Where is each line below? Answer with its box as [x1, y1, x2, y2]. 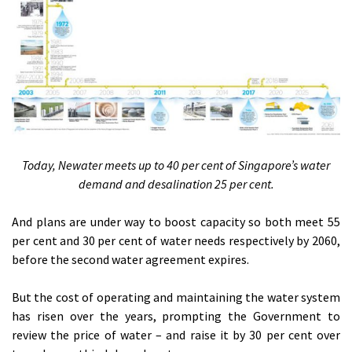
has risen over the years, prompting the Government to [12, 308, 340, 324]
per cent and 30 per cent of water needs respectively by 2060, [12, 233, 340, 249]
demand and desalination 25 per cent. [78, 176, 274, 192]
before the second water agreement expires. [12, 251, 249, 268]
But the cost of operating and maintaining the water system [12, 289, 340, 306]
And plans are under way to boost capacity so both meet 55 [12, 214, 340, 230]
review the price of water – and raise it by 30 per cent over [12, 327, 340, 343]
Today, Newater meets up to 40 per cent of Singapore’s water [22, 157, 330, 174]
